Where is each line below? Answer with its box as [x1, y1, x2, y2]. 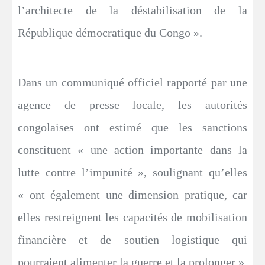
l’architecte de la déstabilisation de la [18, 4, 247, 17]
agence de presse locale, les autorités [18, 98, 247, 111]
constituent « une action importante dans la [18, 143, 247, 156]
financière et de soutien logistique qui [18, 233, 247, 246]
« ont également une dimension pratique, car [18, 188, 247, 201]
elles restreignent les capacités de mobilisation [18, 211, 247, 224]
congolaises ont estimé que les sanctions [18, 121, 247, 134]
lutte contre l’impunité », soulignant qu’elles [18, 166, 247, 179]
